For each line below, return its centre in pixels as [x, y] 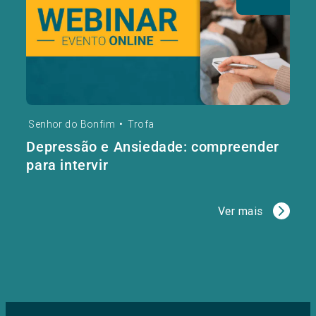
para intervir [67, 165]
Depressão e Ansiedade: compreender [153, 146]
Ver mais [240, 211]
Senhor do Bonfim [73, 124]
